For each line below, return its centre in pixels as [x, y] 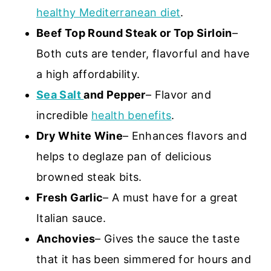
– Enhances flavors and [185, 135]
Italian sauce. [73, 218]
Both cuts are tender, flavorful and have [143, 53]
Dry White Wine [80, 135]
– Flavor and [178, 94]
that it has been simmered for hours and [144, 259]
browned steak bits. [91, 177]
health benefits [131, 115]
